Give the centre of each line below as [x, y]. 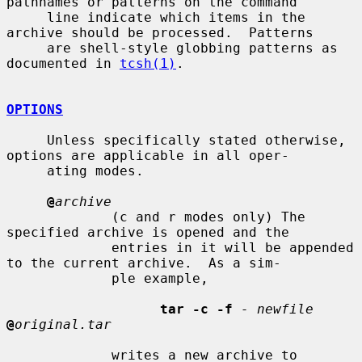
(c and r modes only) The [59, 217]
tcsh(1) [148, 63]
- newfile [277, 309]
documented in [63, 63]
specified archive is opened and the [148, 232]
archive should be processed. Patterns [160, 32]
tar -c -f [196, 309]
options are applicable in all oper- [148, 155]
